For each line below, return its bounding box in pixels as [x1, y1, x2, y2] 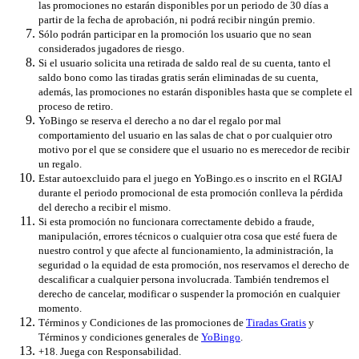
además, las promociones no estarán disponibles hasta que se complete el [38, 86, 353, 99]
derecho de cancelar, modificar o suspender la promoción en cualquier [38, 288, 340, 301]
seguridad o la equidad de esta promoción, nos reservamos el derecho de [38, 259, 349, 272]
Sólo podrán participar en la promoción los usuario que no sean [38, 28, 312, 41]
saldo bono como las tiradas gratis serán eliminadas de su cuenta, [38, 71, 318, 84]
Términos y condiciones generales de [38, 331, 201, 344]
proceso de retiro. [38, 100, 113, 113]
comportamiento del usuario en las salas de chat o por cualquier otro [38, 129, 333, 142]
